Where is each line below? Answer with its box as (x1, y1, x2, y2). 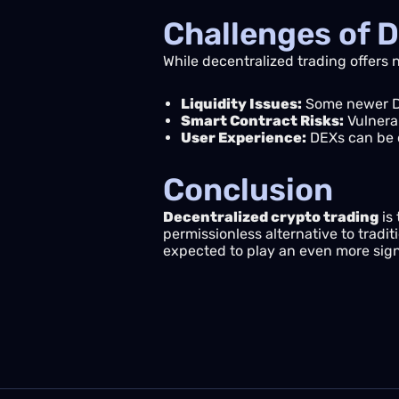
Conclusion (163, 171, 333, 208)
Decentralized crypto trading (163, 208, 379, 225)
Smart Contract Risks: (181, 112, 344, 129)
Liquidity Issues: (181, 95, 302, 112)
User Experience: (181, 129, 306, 146)
